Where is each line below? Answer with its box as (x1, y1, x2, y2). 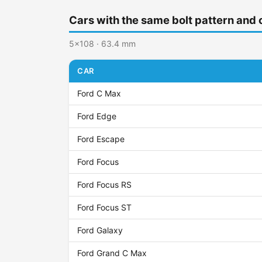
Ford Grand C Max (77, 248, 147, 258)
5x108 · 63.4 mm (69, 39, 136, 49)
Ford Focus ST (77, 202, 132, 213)
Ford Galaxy (77, 225, 123, 236)
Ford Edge (77, 111, 117, 122)
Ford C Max (77, 88, 122, 99)
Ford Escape (77, 134, 125, 144)
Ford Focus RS (77, 180, 132, 190)
